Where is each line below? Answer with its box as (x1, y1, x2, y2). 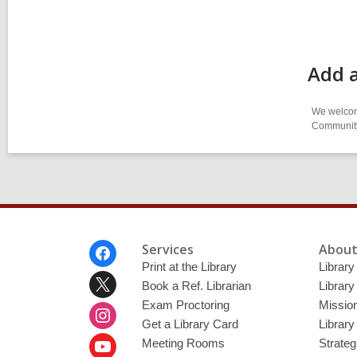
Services (141, 241, 194, 259)
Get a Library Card (141, 317, 238, 331)
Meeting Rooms (141, 336, 225, 351)
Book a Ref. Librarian (141, 279, 251, 293)
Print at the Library (141, 260, 237, 274)
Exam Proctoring (141, 298, 229, 312)
